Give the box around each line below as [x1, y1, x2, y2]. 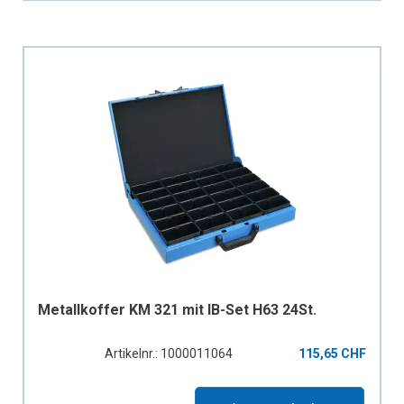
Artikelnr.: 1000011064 [104, 345, 233, 361]
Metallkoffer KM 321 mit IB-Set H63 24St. [38, 300, 317, 318]
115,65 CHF [298, 345, 366, 361]
